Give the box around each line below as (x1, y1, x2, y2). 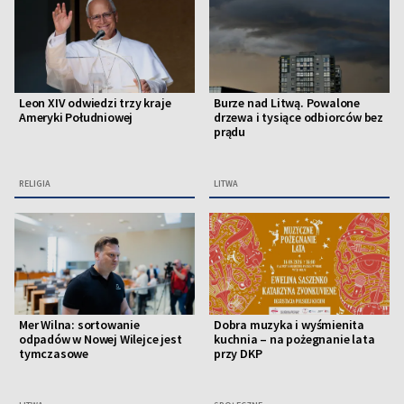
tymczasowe (19, 344, 88, 362)
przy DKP (214, 344, 262, 362)
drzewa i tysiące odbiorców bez (214, 109, 384, 126)
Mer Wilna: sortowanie (19, 316, 140, 333)
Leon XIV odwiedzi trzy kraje (19, 95, 171, 112)
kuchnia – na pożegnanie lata (214, 330, 375, 347)
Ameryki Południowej (19, 109, 133, 126)
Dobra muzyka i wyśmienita (214, 316, 364, 333)
